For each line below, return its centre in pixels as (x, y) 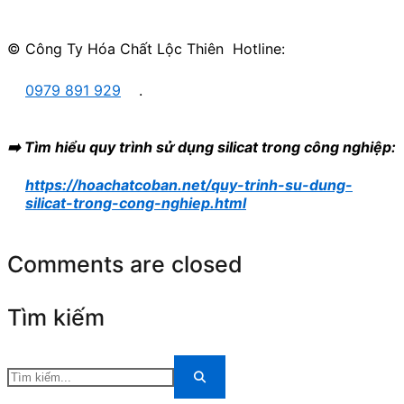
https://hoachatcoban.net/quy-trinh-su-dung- (189, 185)
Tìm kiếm (56, 318)
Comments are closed (125, 265)
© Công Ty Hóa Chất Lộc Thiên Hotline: (146, 49)
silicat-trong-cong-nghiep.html (136, 203)
